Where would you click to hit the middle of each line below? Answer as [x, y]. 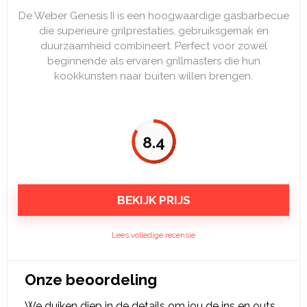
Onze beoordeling [91, 280]
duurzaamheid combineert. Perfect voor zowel [153, 46]
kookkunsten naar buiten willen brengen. [153, 76]
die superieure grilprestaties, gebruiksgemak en [153, 31]
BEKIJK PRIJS [153, 200]
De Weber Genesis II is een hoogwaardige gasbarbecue [153, 16]
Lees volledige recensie [153, 235]
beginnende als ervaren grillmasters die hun [153, 61]
